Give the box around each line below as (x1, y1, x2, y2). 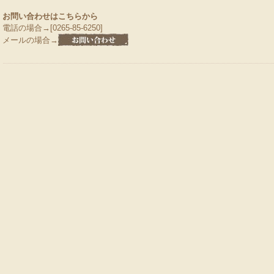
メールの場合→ (2, 35, 58, 45)
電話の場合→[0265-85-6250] (2, 23, 103, 32)
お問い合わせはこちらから (2, 12, 98, 21)
